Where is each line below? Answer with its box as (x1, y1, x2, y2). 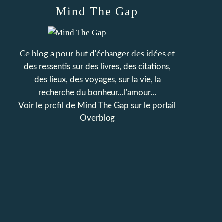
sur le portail (129, 101, 176, 110)
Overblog (79, 114, 115, 122)
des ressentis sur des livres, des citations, (23, 62, 171, 71)
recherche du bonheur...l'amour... (38, 88, 156, 97)
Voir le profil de (18, 101, 77, 110)
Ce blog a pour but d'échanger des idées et (19, 50, 175, 58)
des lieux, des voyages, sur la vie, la (34, 75, 161, 84)
